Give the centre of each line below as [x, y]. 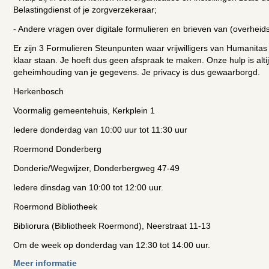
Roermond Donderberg [57, 149]
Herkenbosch [38, 91]
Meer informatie [45, 263]
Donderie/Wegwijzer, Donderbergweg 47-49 [96, 168]
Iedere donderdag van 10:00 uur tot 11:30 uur [100, 130]
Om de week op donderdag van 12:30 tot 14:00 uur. [112, 245]
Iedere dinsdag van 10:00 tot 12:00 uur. [88, 187]
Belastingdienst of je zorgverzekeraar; [85, 10]
